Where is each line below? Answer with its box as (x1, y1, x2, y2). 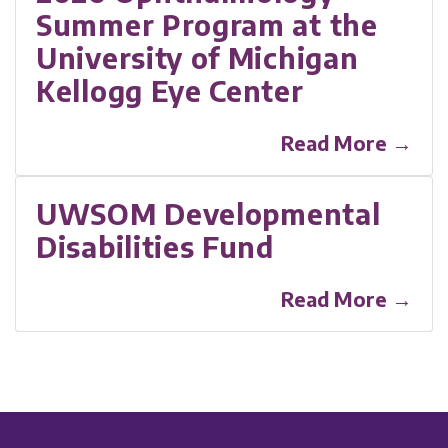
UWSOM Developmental (36, 195, 381, 231)
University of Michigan (36, 39, 359, 75)
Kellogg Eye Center (36, 72, 304, 108)
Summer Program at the (36, 6, 378, 42)
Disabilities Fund (36, 228, 274, 264)
